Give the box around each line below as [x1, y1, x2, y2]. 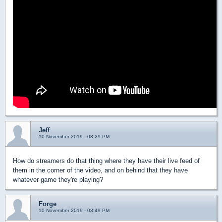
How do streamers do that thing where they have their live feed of [13, 157, 200, 165]
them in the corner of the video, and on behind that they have [13, 166, 188, 174]
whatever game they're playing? [13, 176, 103, 184]
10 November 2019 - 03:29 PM [39, 134, 110, 140]
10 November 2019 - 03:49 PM [39, 208, 110, 214]
